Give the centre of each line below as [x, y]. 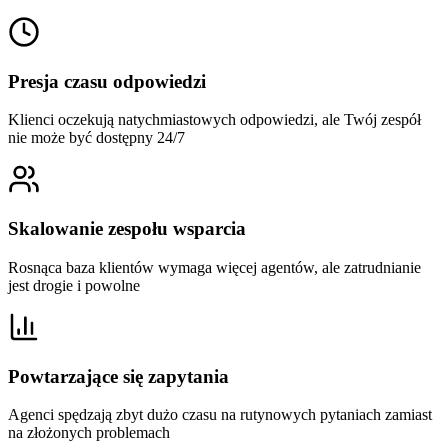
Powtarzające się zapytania [118, 376]
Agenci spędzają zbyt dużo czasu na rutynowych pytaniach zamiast [220, 415]
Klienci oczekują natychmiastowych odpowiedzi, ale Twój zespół [214, 120]
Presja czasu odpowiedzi [107, 81]
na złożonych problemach [89, 433]
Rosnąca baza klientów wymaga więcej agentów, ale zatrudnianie [214, 267]
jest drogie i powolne [74, 285]
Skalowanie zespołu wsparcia [127, 229]
